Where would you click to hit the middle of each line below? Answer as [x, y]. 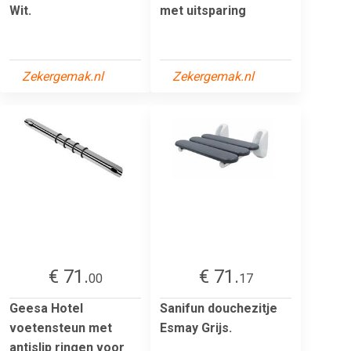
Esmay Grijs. [196, 327]
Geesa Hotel [46, 308]
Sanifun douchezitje [219, 308]
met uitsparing [203, 10]
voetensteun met [61, 327]
